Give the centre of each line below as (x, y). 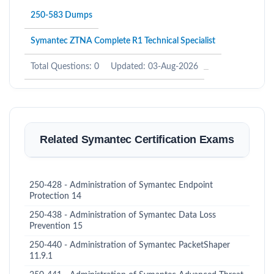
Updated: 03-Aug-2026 (154, 67)
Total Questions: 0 (65, 67)
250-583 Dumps (61, 15)
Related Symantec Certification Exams (137, 139)
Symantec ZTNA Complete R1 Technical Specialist (123, 41)
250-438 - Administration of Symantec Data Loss (123, 215)
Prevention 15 (56, 226)
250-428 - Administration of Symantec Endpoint (121, 185)
